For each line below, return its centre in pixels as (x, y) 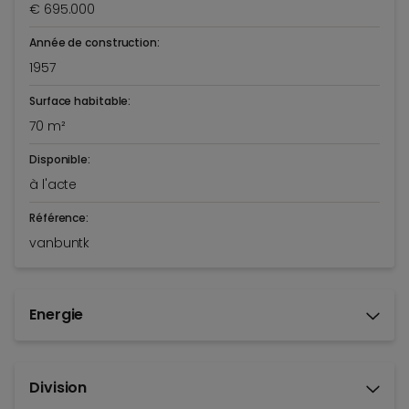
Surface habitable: (80, 101)
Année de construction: (94, 43)
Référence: (59, 218)
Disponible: (60, 160)
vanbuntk (60, 243)
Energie (57, 315)
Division (58, 388)
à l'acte (53, 185)
